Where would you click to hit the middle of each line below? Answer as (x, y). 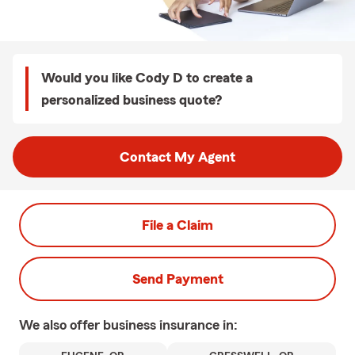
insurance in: (198, 325)
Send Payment (177, 279)
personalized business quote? (132, 100)
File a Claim (177, 225)
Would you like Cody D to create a (147, 78)
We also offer (61, 325)
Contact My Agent (177, 157)
